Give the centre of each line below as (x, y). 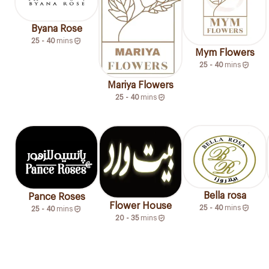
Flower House (141, 206)
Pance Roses (56, 197)
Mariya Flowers (141, 85)
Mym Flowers (225, 53)
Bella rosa (225, 196)
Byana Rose (56, 29)
